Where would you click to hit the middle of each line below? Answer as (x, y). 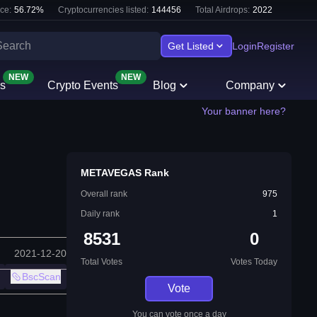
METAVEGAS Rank (125, 173)
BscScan (41, 277)
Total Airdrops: (223, 10)
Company (250, 85)
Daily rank (100, 214)
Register (276, 46)
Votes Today (254, 262)
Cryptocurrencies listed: (103, 10)
